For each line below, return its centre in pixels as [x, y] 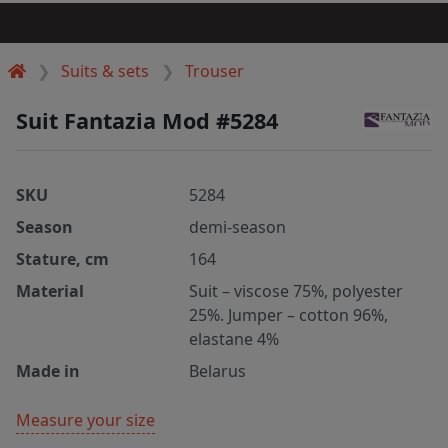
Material [50, 290]
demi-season [238, 226]
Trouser [214, 70]
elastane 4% [234, 338]
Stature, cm [62, 258]
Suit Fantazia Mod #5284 [147, 120]
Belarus [218, 370]
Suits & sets [105, 70]
